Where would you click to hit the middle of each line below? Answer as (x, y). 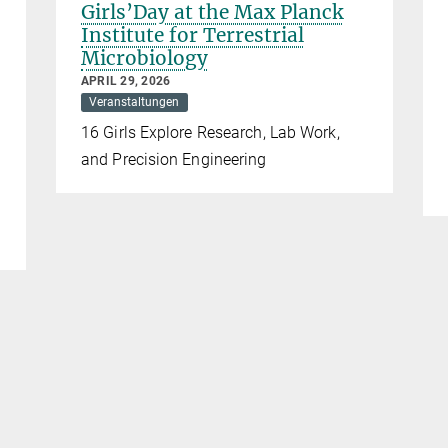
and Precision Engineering (174, 159)
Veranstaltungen (134, 102)
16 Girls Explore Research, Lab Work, (210, 132)
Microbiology (144, 57)
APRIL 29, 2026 (126, 80)
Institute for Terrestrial (192, 34)
